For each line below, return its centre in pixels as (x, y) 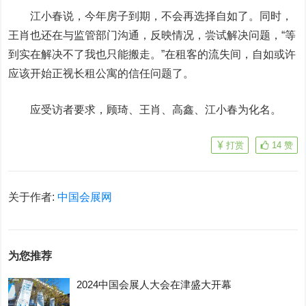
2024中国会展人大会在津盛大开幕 (154, 284)
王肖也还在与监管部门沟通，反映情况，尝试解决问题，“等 (152, 35)
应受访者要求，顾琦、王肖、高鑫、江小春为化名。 (145, 110)
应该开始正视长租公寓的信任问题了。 (101, 73)
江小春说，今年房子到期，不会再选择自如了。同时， (151, 16)
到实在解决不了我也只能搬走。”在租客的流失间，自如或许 (152, 54)
